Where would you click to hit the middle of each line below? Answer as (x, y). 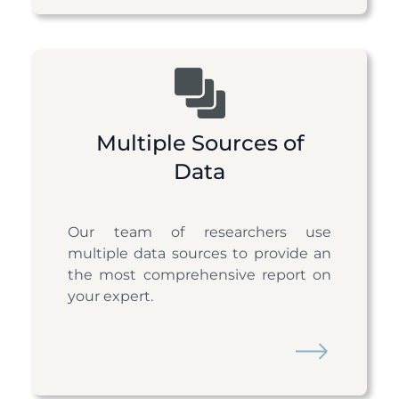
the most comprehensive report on (199, 275)
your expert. (110, 297)
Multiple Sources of (199, 143)
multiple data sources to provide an (199, 254)
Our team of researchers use (199, 232)
